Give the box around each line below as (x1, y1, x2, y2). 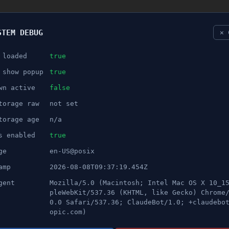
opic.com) (50, 208, 86, 216)
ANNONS (25, 85, 53, 93)
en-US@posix (50, 147, 95, 155)
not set (50, 100, 78, 107)
